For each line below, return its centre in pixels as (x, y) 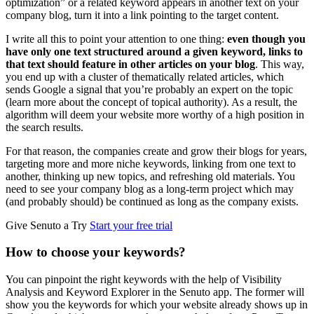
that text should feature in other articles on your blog (130, 64)
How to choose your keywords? (96, 252)
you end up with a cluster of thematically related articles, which (145, 76)
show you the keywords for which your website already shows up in (157, 305)
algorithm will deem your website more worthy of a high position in (155, 114)
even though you (266, 39)
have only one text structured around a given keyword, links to (154, 51)
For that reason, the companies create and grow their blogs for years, (156, 151)
